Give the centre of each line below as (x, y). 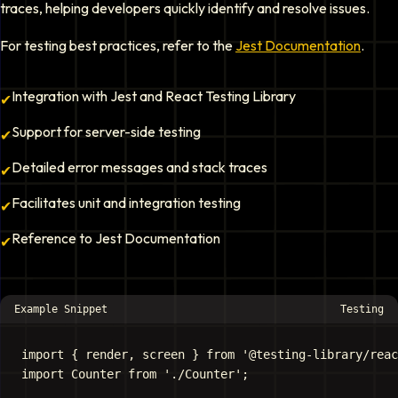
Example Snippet (61, 309)
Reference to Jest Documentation (116, 238)
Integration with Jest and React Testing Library (154, 96)
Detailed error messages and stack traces (139, 167)
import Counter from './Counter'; (135, 374)
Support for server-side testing (106, 131)
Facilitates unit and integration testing (126, 203)
